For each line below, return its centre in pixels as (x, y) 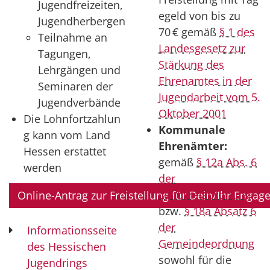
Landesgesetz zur (202, 49)
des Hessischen (67, 247)
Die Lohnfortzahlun (72, 118)
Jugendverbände (79, 102)
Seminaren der (75, 86)
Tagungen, (64, 53)
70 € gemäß (189, 32)
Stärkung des (191, 65)
